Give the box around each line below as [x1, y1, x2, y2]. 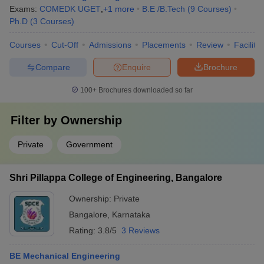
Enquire [122, 62, 151, 72]
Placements [142, 40, 186, 49]
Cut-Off [51, 40, 78, 49]
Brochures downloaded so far [97, 86, 193, 94]
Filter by [11, 114, 61, 127]
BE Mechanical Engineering [9, 251, 120, 260]
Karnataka [112, 210, 150, 219]
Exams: [9, 4, 39, 14]
